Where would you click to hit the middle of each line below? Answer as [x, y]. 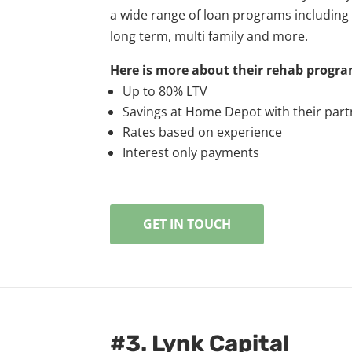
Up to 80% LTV [165, 92]
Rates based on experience [203, 132]
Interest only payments [191, 153]
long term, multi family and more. [209, 37]
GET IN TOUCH [187, 224]
